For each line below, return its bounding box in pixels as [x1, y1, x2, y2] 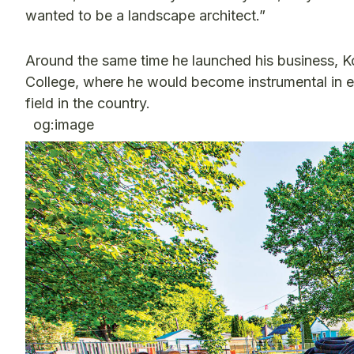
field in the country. [25, 95, 150, 111]
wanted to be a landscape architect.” [25, 7, 265, 24]
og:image [25, 116, 94, 133]
